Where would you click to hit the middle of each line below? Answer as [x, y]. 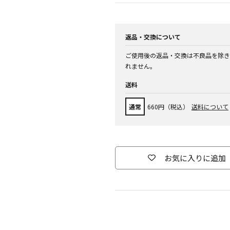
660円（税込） [168, 107]
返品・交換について [153, 37]
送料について [210, 107]
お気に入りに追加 [195, 158]
